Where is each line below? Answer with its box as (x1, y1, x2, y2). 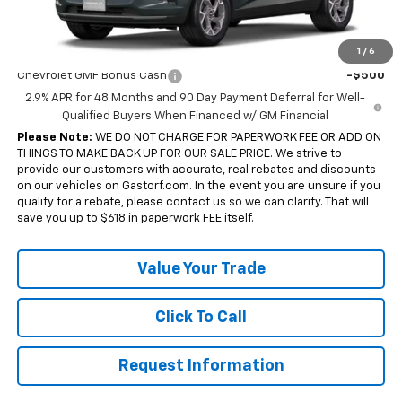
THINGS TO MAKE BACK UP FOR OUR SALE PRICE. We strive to (16, 147, 342, 160)
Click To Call (155, 309, 247, 326)
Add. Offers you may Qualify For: (16, 45, 209, 57)
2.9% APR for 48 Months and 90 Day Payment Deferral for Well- (24, 92, 365, 104)
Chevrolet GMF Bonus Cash (16, 69, 167, 82)
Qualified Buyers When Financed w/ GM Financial (61, 109, 328, 122)
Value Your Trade (136, 260, 266, 277)
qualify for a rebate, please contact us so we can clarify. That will (16, 196, 369, 208)
